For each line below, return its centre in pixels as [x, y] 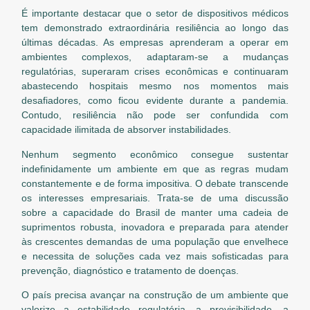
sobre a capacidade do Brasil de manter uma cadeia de [155, 212]
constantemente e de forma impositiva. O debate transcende [155, 183]
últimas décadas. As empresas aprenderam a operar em [155, 43]
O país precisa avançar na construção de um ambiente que [155, 295]
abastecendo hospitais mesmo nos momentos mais [155, 86]
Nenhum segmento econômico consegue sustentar [155, 154]
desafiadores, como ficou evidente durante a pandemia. [155, 101]
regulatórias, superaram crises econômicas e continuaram [155, 72]
